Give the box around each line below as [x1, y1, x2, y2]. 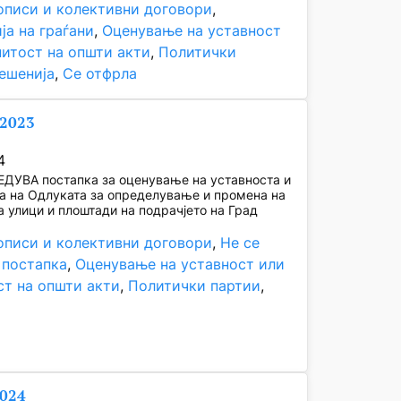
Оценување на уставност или [75, 256, 286, 273]
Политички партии [128, 277, 261, 294]
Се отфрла [63, 65, 138, 82]
